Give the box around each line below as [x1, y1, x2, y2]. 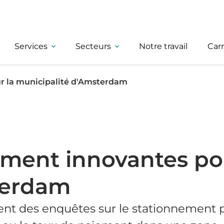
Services [14, 41, 47, 51]
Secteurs [75, 41, 111, 51]
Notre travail [139, 41, 187, 51]
